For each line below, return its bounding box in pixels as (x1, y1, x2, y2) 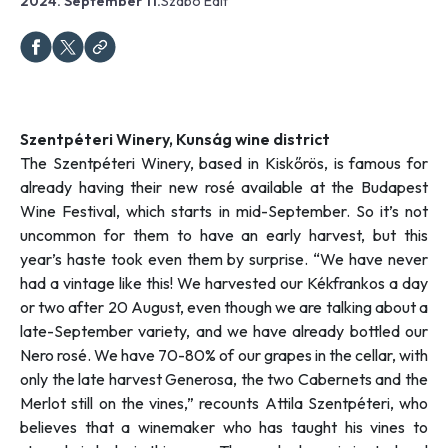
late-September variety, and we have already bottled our (20, 320, 428, 341)
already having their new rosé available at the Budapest (20, 176, 428, 197)
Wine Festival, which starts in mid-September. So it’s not (20, 200, 428, 221)
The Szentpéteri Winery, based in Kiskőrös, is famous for (20, 152, 428, 173)
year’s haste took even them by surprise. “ (20, 248, 321, 269)
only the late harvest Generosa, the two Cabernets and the (20, 368, 428, 389)
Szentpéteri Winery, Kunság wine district (20, 128, 330, 149)
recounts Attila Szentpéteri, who (199, 392, 428, 413)
